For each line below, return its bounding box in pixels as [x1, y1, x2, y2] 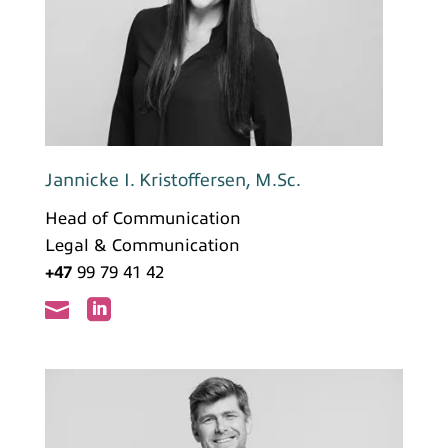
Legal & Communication [44, 235, 240, 255]
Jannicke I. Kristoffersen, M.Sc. [44, 169, 301, 190]
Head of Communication [44, 208, 241, 228]
